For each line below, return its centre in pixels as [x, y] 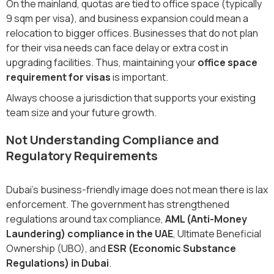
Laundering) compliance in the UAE [90, 233]
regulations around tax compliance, [86, 219]
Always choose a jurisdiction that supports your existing [131, 98]
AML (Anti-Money [206, 219]
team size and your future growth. [81, 112]
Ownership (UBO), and [57, 248]
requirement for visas [58, 77]
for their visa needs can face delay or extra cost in [117, 47]
